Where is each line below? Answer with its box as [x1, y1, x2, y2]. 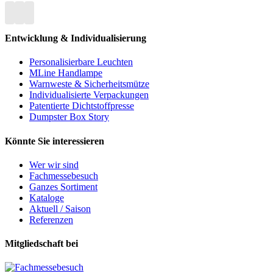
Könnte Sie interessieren [5, 135, 104, 146]
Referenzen [29, 214, 73, 225]
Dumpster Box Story [29, 112, 109, 122]
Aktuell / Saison [29, 203, 91, 214]
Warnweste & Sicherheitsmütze [29, 79, 149, 90]
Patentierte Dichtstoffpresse [29, 101, 134, 112]
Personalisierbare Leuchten [29, 57, 133, 68]
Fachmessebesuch [29, 170, 98, 181]
